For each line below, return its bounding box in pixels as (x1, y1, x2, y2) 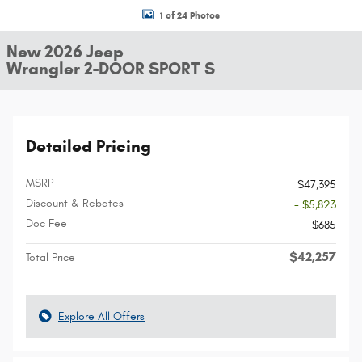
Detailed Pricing (26, 136, 151, 157)
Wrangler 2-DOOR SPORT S (6, 58, 215, 79)
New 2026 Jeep (6, 41, 124, 62)
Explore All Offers (58, 309, 145, 323)
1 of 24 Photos (160, 8, 220, 21)
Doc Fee (26, 217, 67, 230)
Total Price (26, 250, 75, 264)
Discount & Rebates (26, 196, 124, 210)
